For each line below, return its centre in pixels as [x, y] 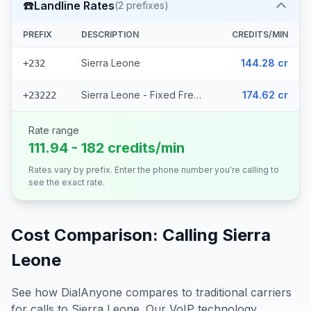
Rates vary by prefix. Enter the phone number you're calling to [154, 170]
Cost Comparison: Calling [117, 235]
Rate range [54, 130]
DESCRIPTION [110, 34]
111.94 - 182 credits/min [107, 148]
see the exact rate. [67, 182]
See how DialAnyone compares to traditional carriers [151, 292]
